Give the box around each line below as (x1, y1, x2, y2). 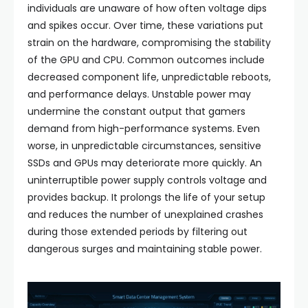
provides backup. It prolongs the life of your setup (27, 190, 265, 204)
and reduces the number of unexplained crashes (27, 208, 263, 221)
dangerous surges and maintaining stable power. (27, 242, 262, 256)
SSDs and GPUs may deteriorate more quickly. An (27, 156, 262, 170)
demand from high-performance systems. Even (27, 122, 260, 135)
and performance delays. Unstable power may (27, 87, 251, 101)
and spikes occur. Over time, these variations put (27, 19, 263, 32)
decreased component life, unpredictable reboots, (27, 70, 271, 84)
